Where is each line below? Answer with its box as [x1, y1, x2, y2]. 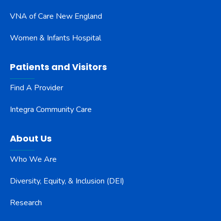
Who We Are [10, 154, 57, 165]
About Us [10, 132, 52, 145]
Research [10, 197, 42, 209]
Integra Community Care [10, 104, 92, 115]
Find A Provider [10, 82, 63, 94]
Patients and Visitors [10, 61, 107, 74]
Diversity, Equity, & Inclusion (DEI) [10, 176, 124, 187]
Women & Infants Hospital [10, 33, 101, 44]
